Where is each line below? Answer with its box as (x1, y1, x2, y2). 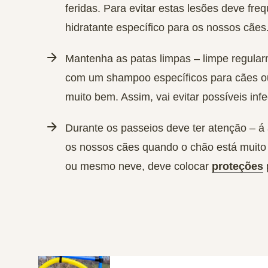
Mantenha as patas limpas (65, 53, 191, 65)
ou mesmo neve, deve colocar (65, 160, 212, 172)
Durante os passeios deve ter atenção (65, 122, 246, 134)
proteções (212, 160, 263, 172)
